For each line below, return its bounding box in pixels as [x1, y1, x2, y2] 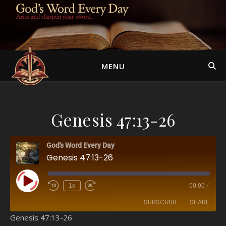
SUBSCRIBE [144, 198, 178, 206]
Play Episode [27, 180, 66, 188]
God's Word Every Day [46, 141, 115, 149]
